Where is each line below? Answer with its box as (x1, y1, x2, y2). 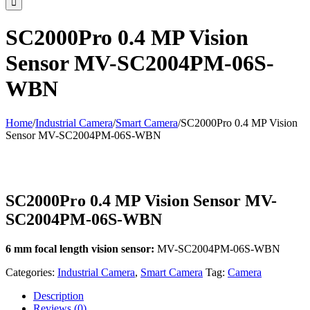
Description (33, 289, 84, 302)
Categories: (6, 266, 57, 278)
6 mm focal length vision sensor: (6, 242, 154, 255)
